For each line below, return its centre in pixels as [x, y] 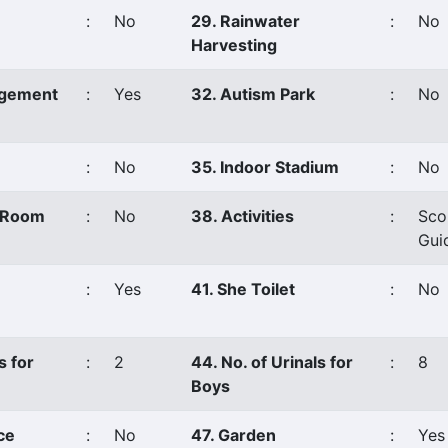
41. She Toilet [243, 289]
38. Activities [242, 216]
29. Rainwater [245, 21]
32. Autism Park [253, 94]
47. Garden [233, 435]
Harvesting [234, 45]
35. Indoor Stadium [265, 167]
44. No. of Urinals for [272, 362]
